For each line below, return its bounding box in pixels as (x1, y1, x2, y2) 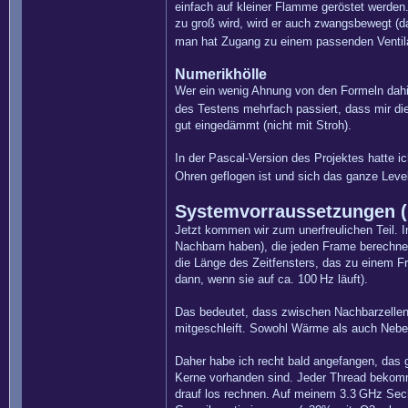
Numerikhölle (175, 66, 267, 82)
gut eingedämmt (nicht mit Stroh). (175, 118, 352, 132)
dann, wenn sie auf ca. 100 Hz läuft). (175, 272, 368, 286)
